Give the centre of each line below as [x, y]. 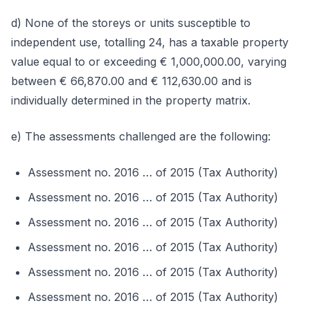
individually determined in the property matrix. [131, 100]
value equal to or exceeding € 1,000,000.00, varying [149, 62]
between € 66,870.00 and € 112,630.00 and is [131, 81]
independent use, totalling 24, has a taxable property [150, 42]
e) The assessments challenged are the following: [141, 136]
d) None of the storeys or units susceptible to [131, 23]
